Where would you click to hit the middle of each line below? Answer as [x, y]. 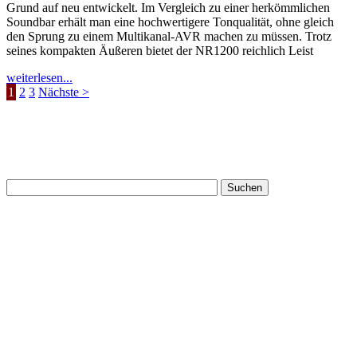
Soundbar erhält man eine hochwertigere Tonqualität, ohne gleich [170, 22]
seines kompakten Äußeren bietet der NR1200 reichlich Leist [160, 50]
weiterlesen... [39, 77]
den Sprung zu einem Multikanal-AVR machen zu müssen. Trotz [169, 36]
